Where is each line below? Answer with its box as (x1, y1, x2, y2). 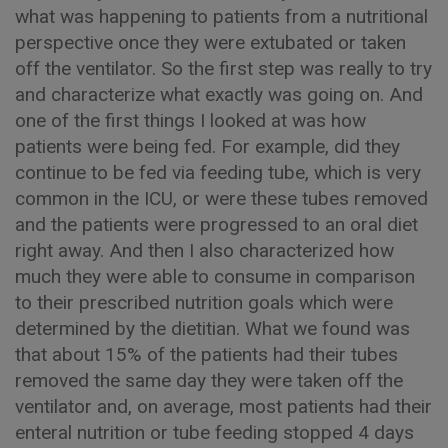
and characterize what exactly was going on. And (15, 83, 423, 107)
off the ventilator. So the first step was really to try (15, 57, 432, 81)
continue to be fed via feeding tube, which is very (15, 161, 421, 185)
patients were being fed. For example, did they (15, 135, 400, 159)
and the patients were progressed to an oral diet (15, 213, 418, 237)
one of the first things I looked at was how (15, 109, 366, 133)
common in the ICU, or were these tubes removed (15, 187, 428, 211)
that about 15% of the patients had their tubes (15, 343, 398, 367)
